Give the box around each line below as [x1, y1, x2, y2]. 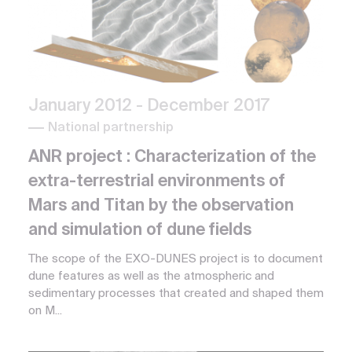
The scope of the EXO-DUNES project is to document [28, 252, 323, 265]
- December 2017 [136, 97, 269, 115]
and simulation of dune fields [28, 222, 251, 239]
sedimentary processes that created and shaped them [28, 287, 324, 299]
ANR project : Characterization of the [28, 148, 316, 166]
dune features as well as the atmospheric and [28, 269, 274, 282]
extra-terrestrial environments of [28, 173, 285, 190]
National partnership [48, 121, 174, 134]
